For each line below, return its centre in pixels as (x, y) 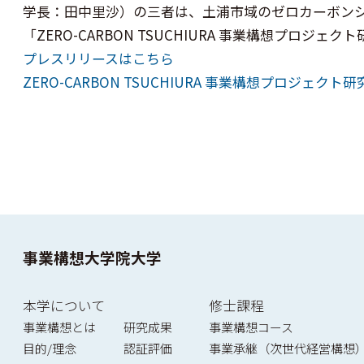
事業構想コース (251, 327)
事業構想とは (60, 327)
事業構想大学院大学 (93, 258)
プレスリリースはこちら (99, 58)
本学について (64, 305)
